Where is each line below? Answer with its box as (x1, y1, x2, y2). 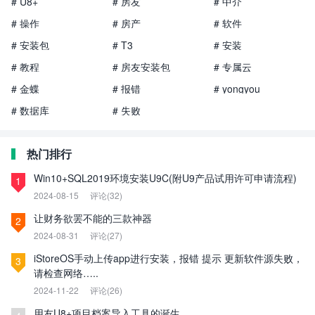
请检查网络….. (34, 266, 98, 280)
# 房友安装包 (112, 60, 170, 74)
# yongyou (213, 82, 260, 96)
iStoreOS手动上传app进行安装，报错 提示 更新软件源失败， (34, 251, 303, 265)
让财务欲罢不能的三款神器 (34, 211, 152, 225)
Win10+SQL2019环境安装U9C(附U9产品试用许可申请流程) (34, 171, 297, 185)
